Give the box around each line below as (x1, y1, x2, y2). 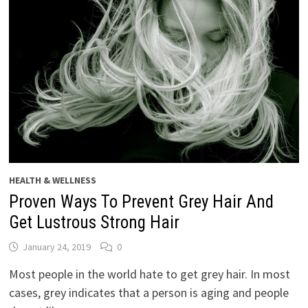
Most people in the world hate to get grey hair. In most (8, 265, 290, 282)
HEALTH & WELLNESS (8, 173, 96, 186)
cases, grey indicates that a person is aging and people (8, 284, 289, 300)
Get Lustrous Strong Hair (8, 212, 179, 232)
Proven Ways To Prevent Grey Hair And (8, 191, 274, 212)
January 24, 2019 (22, 240, 91, 253)
